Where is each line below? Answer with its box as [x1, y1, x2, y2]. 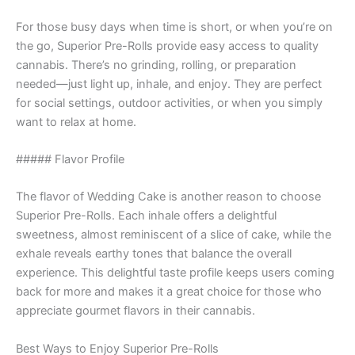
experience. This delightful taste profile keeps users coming [16, 265, 334, 281]
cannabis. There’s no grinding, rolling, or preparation [16, 57, 296, 72]
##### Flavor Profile [16, 152, 124, 167]
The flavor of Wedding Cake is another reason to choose [16, 189, 321, 204]
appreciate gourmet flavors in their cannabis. [16, 303, 255, 319]
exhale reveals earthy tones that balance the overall [16, 246, 292, 261]
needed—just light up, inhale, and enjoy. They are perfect [16, 76, 322, 91]
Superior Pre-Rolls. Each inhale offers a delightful [16, 208, 277, 223]
